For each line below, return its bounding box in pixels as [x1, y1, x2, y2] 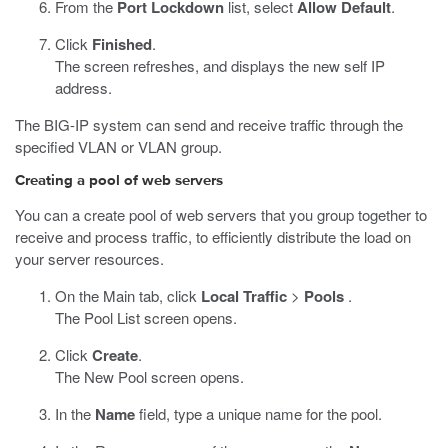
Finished [92, 33, 152, 55]
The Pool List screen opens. [55, 307, 237, 328]
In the [55, 403, 95, 424]
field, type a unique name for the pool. [135, 403, 382, 424]
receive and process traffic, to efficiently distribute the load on [15, 226, 411, 247]
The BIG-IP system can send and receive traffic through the [15, 114, 403, 135]
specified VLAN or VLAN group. [15, 136, 222, 157]
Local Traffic [201, 285, 287, 307]
